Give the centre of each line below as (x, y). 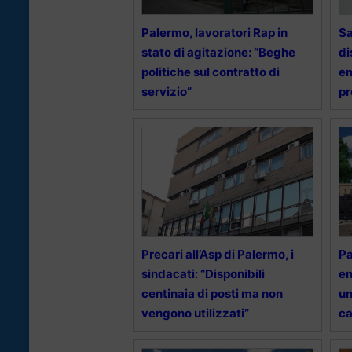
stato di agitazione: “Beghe (218, 52)
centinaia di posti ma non (212, 293)
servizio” (167, 91)
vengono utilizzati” (195, 313)
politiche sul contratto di (211, 71)
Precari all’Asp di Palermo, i (218, 254)
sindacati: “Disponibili (203, 273)
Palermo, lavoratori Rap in (214, 32)
